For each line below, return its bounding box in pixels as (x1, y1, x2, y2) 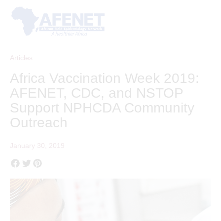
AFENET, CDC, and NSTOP (10, 85, 183, 101)
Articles (10, 53, 33, 62)
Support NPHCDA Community (10, 100, 194, 115)
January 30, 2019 (10, 141, 65, 149)
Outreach (10, 114, 68, 130)
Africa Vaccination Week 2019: (10, 70, 199, 86)
